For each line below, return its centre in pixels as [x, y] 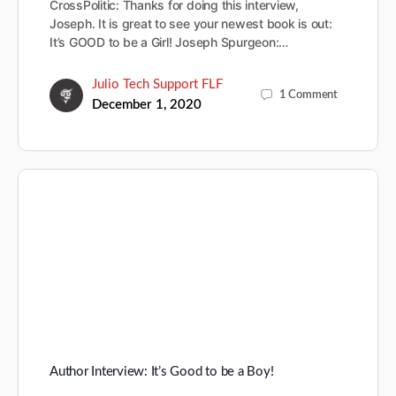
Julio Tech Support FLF [157, 85]
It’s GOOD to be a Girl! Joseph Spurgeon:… [169, 42]
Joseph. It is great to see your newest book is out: [191, 24]
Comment [313, 95]
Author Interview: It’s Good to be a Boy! [162, 371]
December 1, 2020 [147, 105]
